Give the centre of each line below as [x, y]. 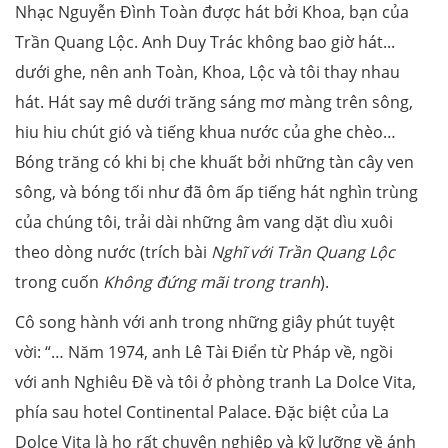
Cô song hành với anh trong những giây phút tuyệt [205, 321]
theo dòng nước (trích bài [113, 251]
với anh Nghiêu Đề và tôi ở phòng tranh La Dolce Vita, [215, 381]
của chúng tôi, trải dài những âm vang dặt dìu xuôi [204, 221]
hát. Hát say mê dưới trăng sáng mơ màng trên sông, [214, 101]
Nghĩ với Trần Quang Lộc [303, 251]
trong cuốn [59, 281]
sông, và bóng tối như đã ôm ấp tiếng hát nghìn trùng [216, 191]
